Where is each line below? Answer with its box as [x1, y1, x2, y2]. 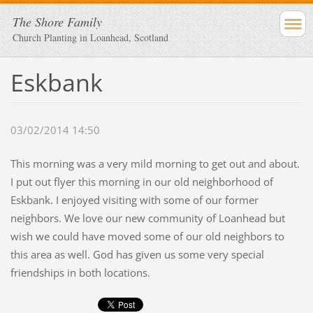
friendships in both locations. [10, 265, 150, 280]
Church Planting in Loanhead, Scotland [13, 31, 168, 44]
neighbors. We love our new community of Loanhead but [10, 211, 285, 226]
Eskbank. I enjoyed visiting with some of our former [10, 193, 259, 208]
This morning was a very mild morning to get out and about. [10, 156, 300, 171]
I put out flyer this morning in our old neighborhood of [10, 175, 273, 189]
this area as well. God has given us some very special [10, 247, 264, 262]
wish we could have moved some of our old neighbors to [10, 229, 284, 244]
